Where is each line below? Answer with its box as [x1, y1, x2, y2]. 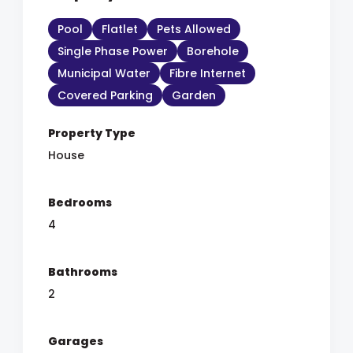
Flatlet [102, 21, 138, 37]
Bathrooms [48, 264, 117, 280]
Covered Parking [58, 87, 153, 103]
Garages [48, 333, 103, 349]
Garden [172, 87, 216, 103]
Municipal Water [58, 65, 150, 81]
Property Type [48, 125, 136, 141]
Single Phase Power [58, 43, 168, 59]
